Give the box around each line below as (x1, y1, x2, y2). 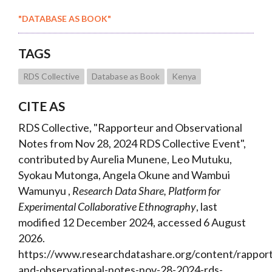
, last (196, 200, 217, 213)
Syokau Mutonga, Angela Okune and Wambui (18, 168, 230, 182)
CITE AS (18, 98, 65, 114)
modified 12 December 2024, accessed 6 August (18, 216, 246, 229)
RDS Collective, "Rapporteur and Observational (18, 121, 242, 134)
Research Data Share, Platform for (72, 184, 220, 197)
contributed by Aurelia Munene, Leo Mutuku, (18, 152, 232, 166)
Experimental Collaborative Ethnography (18, 200, 196, 213)
